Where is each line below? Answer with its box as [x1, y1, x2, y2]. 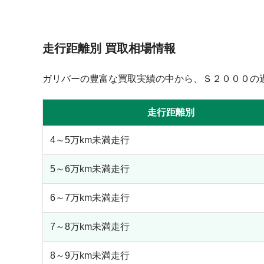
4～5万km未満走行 [50, 135, 130, 145]
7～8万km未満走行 [50, 222, 130, 232]
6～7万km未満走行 [50, 193, 130, 203]
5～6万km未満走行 [50, 164, 130, 174]
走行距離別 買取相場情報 [42, 42, 176, 55]
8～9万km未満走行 [50, 250, 130, 260]
